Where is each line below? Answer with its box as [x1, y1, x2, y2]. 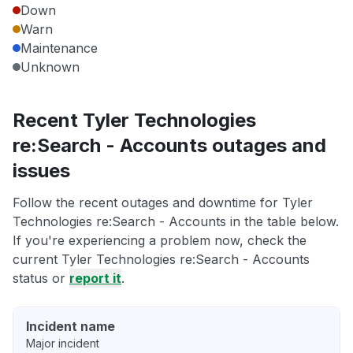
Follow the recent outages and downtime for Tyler [13, 195, 313, 211]
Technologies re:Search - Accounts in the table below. [13, 214, 339, 230]
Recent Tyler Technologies [13, 109, 256, 132]
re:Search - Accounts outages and [13, 134, 326, 158]
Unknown [20, 59, 80, 76]
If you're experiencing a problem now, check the [13, 232, 307, 249]
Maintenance [20, 40, 98, 57]
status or [13, 270, 69, 287]
